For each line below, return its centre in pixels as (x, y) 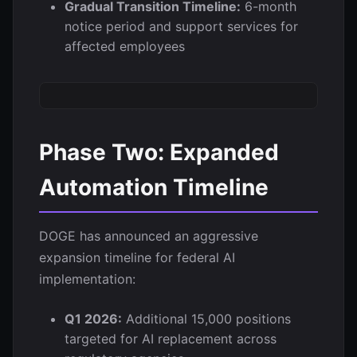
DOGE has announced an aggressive (149, 236)
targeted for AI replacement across (171, 339)
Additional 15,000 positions (206, 319)
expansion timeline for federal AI (137, 257)
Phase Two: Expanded (159, 152)
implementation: (87, 279)
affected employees (125, 46)
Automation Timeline (154, 187)
